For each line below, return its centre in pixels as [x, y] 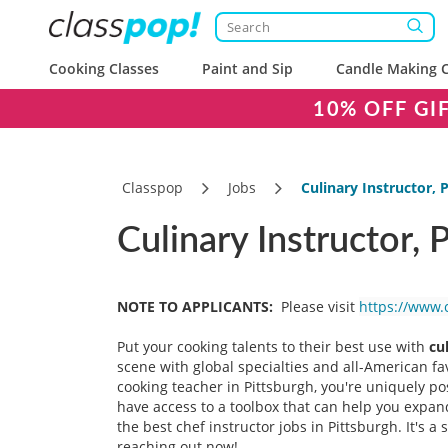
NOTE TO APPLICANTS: [195, 306]
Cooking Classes [104, 68]
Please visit [318, 306]
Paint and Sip [248, 68]
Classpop [152, 187]
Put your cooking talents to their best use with [273, 346]
